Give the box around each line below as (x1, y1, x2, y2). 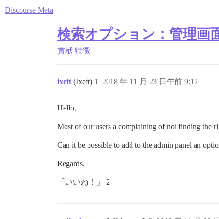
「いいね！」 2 (57, 178, 110, 186)
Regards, (57, 159, 85, 168)
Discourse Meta (5, 6, 53, 14)
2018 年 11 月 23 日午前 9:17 (102, 77, 198, 86)
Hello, (57, 104, 76, 112)
